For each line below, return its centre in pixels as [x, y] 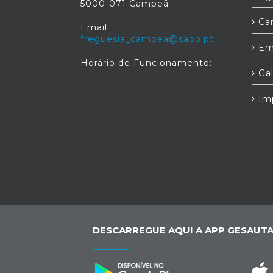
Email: [95, 27]
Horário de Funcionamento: [146, 63]
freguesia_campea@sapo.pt [147, 39]
